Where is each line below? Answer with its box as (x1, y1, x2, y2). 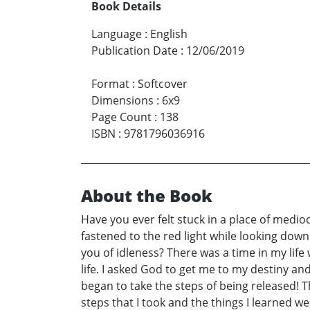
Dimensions (91, 93, 154, 109)
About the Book (81, 184, 212, 208)
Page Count (91, 109, 152, 125)
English (150, 26, 188, 42)
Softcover (138, 76, 188, 92)
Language (91, 26, 142, 42)
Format (91, 76, 129, 92)
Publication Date (91, 43, 178, 59)
